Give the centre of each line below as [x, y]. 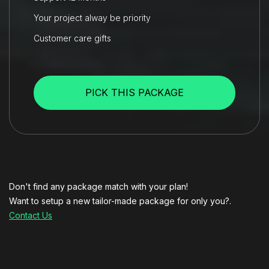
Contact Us [31, 215]
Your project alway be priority [92, 17]
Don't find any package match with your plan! [98, 186]
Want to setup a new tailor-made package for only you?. [120, 201]
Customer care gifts [72, 38]
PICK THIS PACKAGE [134, 92]
